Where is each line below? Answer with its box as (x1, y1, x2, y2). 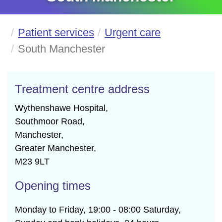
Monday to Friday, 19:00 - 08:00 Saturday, (15, 205, 181, 215)
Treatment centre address (15, 82, 150, 96)
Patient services (18, 26, 94, 39)
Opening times (15, 179, 91, 192)
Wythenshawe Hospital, (15, 103, 108, 113)
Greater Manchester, (15, 143, 96, 153)
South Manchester (18, 43, 105, 55)
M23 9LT (15, 157, 50, 166)
